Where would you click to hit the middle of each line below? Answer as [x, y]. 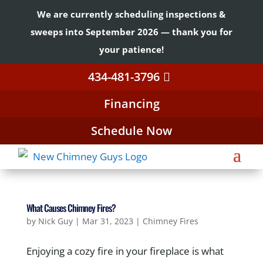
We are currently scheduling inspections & [131, 14]
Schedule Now [131, 131]
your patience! [131, 49]
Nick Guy [55, 221]
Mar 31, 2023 [107, 221]
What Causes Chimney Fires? [71, 208]
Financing [131, 104]
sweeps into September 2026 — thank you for [131, 32]
